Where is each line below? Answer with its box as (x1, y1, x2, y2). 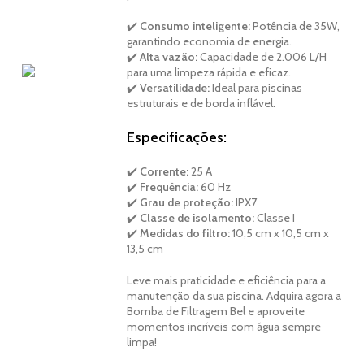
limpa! (127, 335, 158, 350)
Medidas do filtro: (140, 226, 231, 241)
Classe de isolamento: (140, 210, 255, 226)
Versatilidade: (140, 80, 210, 96)
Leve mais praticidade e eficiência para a (127, 273, 327, 288)
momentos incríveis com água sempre (127, 319, 322, 335)
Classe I (254, 210, 296, 226)
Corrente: (140, 164, 189, 180)
